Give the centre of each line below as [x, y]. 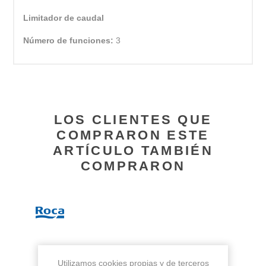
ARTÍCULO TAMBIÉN [133, 151]
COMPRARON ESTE [133, 135]
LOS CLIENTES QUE [133, 120]
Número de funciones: [70, 41]
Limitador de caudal [64, 18]
